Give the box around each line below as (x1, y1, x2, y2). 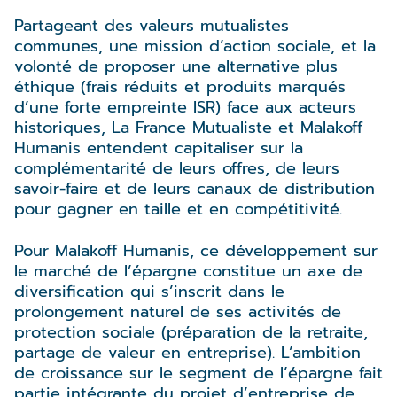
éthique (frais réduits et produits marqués (14, 74, 346, 99)
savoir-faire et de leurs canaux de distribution (14, 175, 375, 201)
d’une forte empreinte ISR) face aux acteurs (14, 94, 356, 120)
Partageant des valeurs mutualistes (14, 12, 289, 38)
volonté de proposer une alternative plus (14, 53, 338, 79)
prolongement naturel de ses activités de (14, 299, 341, 324)
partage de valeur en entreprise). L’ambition (14, 339, 361, 365)
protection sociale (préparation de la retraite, (14, 319, 368, 345)
